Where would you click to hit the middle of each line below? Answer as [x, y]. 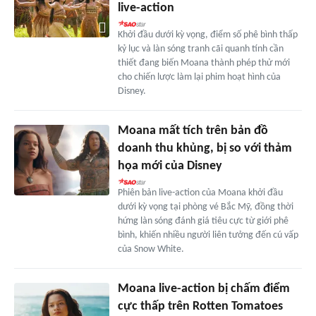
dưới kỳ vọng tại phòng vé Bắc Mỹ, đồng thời [205, 207]
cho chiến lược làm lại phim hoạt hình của [199, 77]
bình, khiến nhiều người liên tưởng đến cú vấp [208, 235]
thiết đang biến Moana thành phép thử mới [203, 63]
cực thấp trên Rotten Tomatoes [200, 306]
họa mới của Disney [170, 166]
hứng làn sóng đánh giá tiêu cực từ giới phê [203, 221]
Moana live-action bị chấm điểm [203, 288]
